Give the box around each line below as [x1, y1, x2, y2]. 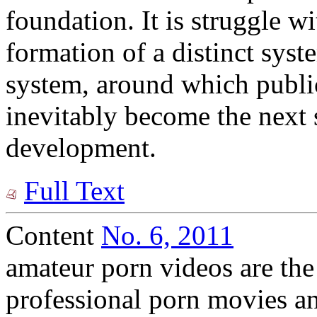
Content [6, 220, 101, 251]
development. [6, 132, 156, 163]
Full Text [24, 175, 125, 207]
